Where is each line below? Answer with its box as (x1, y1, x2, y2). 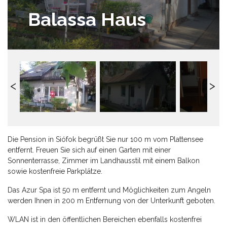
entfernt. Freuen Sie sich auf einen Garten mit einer (8, 145, 171, 154)
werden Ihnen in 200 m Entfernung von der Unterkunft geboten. (8, 196, 215, 205)
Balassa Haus (28, 8, 146, 30)
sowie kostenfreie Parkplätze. (8, 167, 102, 175)
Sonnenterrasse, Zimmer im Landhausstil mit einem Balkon (8, 156, 200, 165)
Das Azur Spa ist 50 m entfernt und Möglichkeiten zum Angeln (8, 185, 211, 194)
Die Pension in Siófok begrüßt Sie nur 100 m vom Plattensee (8, 135, 203, 143)
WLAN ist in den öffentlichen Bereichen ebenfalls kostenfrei (8, 215, 202, 223)
